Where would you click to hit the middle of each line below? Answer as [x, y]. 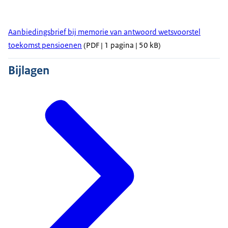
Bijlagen [29, 70]
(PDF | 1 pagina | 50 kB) [121, 45]
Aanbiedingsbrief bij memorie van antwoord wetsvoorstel [104, 32]
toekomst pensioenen [45, 45]
